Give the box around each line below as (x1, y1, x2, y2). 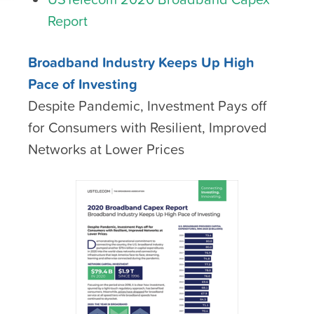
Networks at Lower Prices (28, 138, 184, 160)
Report (48, 10, 88, 32)
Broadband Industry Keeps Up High (28, 51, 254, 73)
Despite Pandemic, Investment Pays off (28, 95, 266, 116)
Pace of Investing (28, 73, 137, 95)
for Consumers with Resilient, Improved (28, 116, 267, 138)
